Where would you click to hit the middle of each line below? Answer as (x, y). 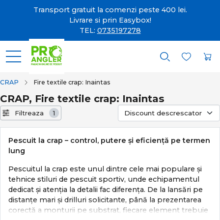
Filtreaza (29, 113)
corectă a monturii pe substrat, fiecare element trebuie (108, 210)
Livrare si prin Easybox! (110, 20)
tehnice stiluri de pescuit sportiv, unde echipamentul (104, 179)
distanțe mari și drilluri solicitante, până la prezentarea (105, 200)
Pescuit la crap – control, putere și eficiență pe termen (109, 140)
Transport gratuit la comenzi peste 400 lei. (110, 10)
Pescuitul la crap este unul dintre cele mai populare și (105, 169)
